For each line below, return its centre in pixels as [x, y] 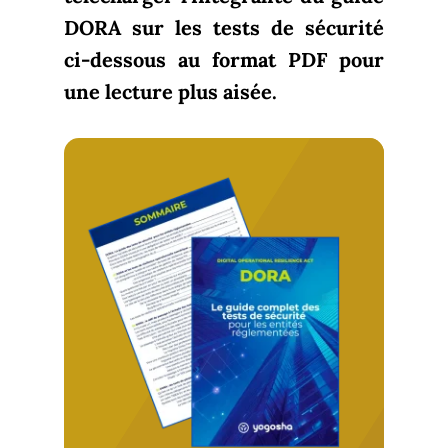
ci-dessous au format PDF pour [224, 59]
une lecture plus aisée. [170, 91]
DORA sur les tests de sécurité [224, 27]
